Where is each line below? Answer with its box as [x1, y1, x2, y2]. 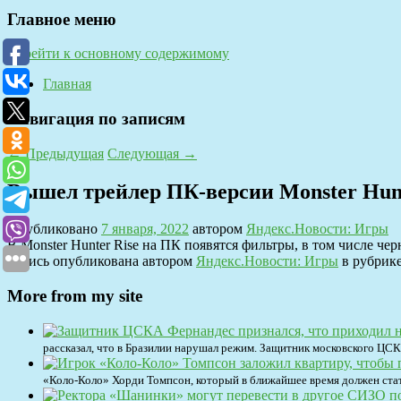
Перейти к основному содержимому [7, 46, 229, 62]
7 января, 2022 [101, 221, 189, 237]
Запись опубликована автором [7, 253, 196, 269]
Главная [43, 76, 91, 92]
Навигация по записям [7, 108, 185, 128]
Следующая [107, 145, 183, 161]
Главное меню [7, 9, 116, 29]
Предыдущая [21, 145, 104, 161]
